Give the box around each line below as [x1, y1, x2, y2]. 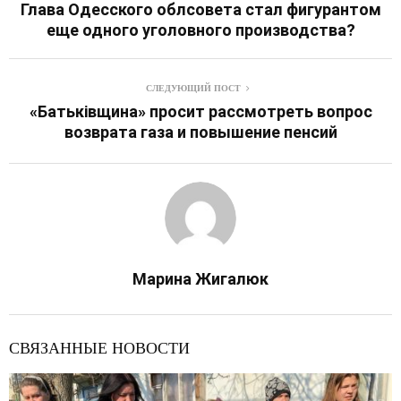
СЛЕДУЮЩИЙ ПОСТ [146, 81, 241, 94]
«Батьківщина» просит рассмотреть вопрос [29, 101, 372, 121]
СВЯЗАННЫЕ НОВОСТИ [9, 338, 190, 357]
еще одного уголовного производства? [46, 20, 355, 39]
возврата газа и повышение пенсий [64, 122, 337, 141]
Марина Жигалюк [132, 269, 269, 288]
